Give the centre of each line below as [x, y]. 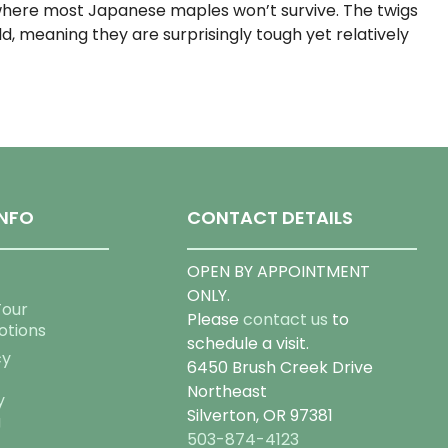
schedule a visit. [247, 343]
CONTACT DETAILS [269, 217]
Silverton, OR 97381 [259, 415]
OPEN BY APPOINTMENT [278, 271]
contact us [285, 319]
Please [214, 319]
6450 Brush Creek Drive [279, 367]
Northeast [226, 391]
